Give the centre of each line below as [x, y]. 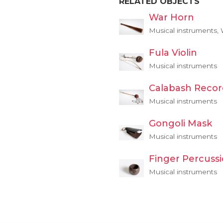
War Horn [171, 18]
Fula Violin [173, 53]
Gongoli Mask [180, 124]
